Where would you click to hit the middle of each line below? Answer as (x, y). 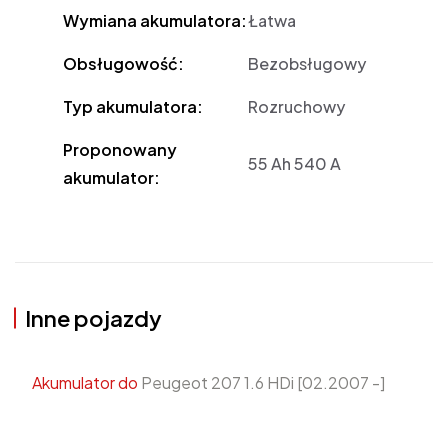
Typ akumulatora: (133, 107)
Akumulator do (85, 383)
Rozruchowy (297, 107)
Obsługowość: (124, 64)
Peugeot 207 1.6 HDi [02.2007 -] (261, 383)
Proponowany (120, 150)
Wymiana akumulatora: (155, 21)
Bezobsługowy (307, 64)
